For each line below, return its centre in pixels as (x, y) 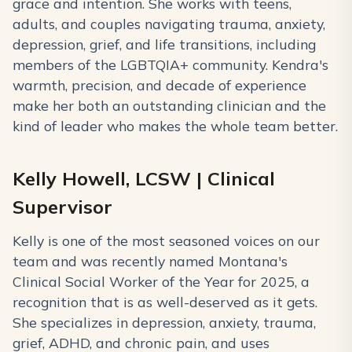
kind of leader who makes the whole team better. (175, 126)
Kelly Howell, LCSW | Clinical (144, 179)
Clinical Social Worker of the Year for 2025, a (161, 282)
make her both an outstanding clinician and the (169, 106)
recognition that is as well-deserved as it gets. (165, 302)
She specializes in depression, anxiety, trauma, (164, 323)
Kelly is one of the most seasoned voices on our (166, 241)
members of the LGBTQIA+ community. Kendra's (170, 65)
